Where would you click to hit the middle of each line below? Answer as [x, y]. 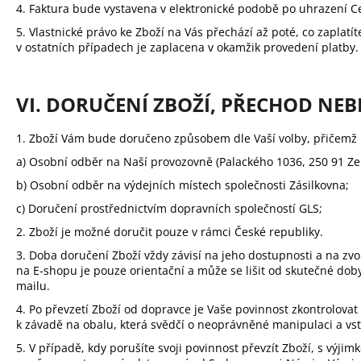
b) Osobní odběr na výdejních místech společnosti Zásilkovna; [183, 185]
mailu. [33, 286]
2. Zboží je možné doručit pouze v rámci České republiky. [170, 232]
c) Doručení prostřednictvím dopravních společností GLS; [169, 209]
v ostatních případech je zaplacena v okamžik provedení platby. [187, 47]
